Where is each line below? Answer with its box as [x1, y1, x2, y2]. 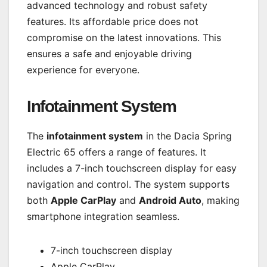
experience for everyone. [27, 64, 139, 76]
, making [201, 194, 240, 207]
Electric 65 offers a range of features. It [27, 146, 206, 159]
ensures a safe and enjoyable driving [27, 48, 192, 60]
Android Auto [139, 194, 201, 207]
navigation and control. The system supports [27, 178, 229, 191]
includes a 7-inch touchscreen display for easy [27, 162, 237, 175]
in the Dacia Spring [143, 130, 232, 142]
